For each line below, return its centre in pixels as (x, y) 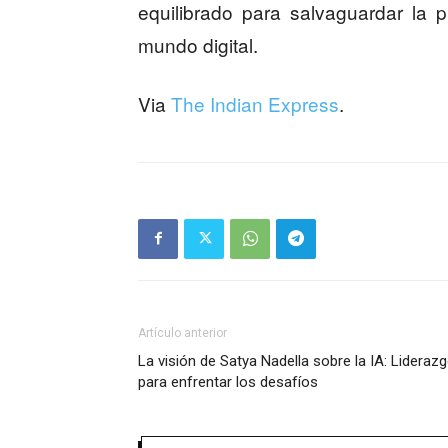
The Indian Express (255, 103)
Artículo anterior (182, 332)
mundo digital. (198, 44)
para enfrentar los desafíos (228, 381)
